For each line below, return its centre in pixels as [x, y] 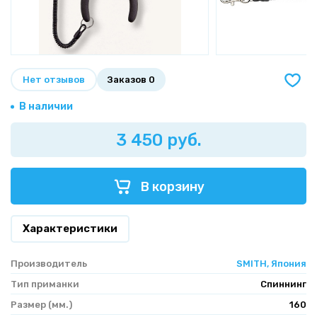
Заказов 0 [131, 80]
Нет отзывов [54, 80]
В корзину [171, 187]
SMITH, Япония [271, 264]
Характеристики [70, 229]
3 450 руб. [158, 140]
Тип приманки [45, 284]
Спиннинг [283, 284]
